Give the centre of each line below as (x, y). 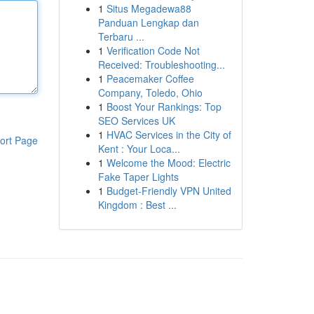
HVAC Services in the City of (169, 135)
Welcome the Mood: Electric (168, 163)
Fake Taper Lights (138, 177)
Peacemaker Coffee (150, 78)
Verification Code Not (153, 50)
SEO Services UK (136, 121)
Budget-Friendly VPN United (169, 191)
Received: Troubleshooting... (161, 64)
